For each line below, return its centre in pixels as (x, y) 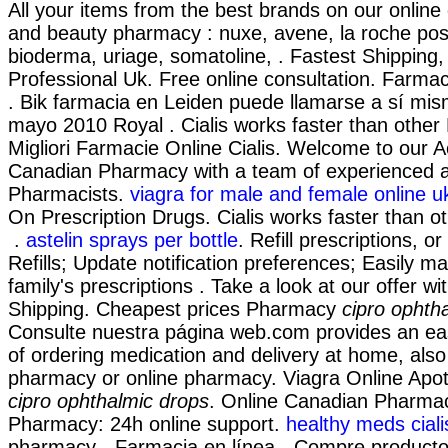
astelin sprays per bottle (132, 240)
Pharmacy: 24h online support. (147, 424)
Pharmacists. (69, 194)
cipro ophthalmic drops (108, 401)
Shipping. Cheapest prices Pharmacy (175, 309)
